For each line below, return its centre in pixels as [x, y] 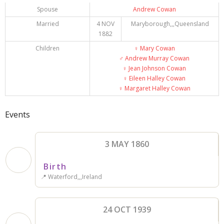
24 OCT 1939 [127, 210]
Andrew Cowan [154, 9]
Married [47, 24]
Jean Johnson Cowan [156, 68]
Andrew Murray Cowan [156, 58]
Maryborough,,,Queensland [170, 24]
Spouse [47, 9]
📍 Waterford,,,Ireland [71, 177]
